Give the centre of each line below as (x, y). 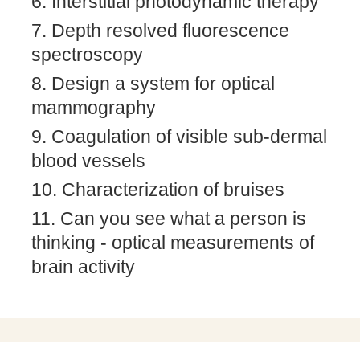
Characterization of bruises (173, 190)
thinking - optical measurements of (173, 243)
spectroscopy (87, 55)
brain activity (83, 267)
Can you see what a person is (183, 219)
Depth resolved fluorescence (170, 31)
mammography (94, 108)
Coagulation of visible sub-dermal (189, 137)
